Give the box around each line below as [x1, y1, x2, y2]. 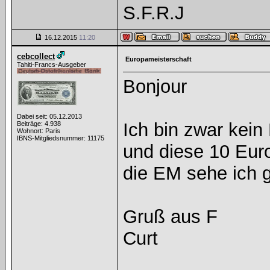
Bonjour [123, 76, 187, 97]
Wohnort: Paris [17, 127, 60, 134]
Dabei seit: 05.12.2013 [17, 113, 82, 120]
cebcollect [17, 52, 55, 61]
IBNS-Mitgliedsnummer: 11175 [17, 134, 104, 142]
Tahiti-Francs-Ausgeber [17, 61, 86, 68]
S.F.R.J [123, 2, 184, 24]
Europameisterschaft [125, 55, 192, 63]
